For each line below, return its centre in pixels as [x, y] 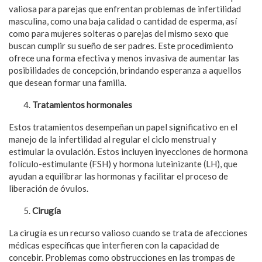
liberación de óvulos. [49, 189]
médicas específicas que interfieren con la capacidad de [114, 245]
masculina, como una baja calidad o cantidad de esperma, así [123, 21]
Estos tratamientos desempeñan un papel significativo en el [123, 127]
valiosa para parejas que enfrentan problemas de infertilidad [125, 9]
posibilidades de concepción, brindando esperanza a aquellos [125, 70]
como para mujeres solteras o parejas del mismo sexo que [119, 34]
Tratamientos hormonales [82, 105]
